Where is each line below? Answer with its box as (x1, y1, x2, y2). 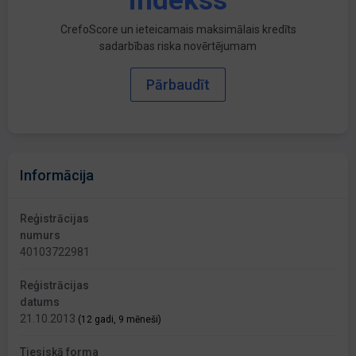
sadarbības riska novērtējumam (99, 40, 257, 53)
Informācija (20, 167, 94, 184)
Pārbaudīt (146, 76, 210, 94)
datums (20, 296, 60, 309)
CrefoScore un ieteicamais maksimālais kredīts (60, 23, 296, 37)
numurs (20, 229, 60, 242)
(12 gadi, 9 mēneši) (78, 314, 161, 326)
